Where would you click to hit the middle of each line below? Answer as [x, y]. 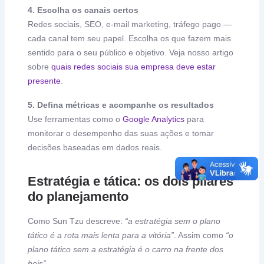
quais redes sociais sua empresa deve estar [134, 67]
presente [44, 81]
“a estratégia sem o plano [173, 221]
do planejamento [78, 196]
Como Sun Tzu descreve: [77, 221]
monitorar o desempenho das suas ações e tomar [121, 133]
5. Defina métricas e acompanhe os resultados [121, 105]
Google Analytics [154, 119]
